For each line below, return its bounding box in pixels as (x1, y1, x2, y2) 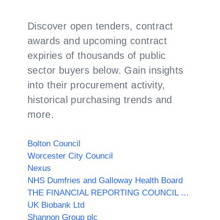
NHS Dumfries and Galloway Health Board (27, 176, 183, 185)
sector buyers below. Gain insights (27, 65, 184, 76)
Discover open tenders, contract (27, 21, 173, 31)
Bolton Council (27, 139, 81, 148)
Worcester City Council (27, 151, 113, 161)
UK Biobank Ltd (27, 200, 84, 210)
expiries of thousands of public (27, 50, 166, 61)
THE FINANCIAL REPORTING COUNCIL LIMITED (181, 188, 189, 197)
